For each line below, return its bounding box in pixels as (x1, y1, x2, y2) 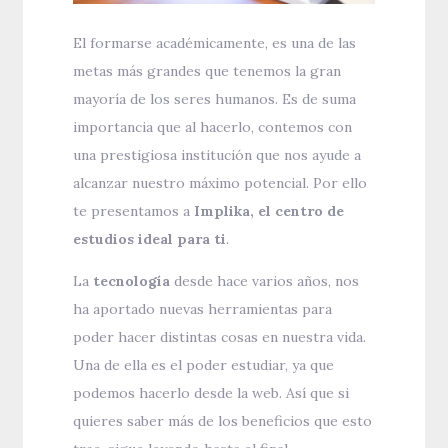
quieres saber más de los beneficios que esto (73, 412, 373, 431)
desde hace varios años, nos (170, 272, 360, 291)
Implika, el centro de (194, 202, 345, 221)
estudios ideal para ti (73, 230, 227, 249)
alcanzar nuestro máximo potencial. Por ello (73, 174, 368, 193)
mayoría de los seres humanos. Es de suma (73, 90, 357, 109)
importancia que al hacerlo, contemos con (73, 118, 353, 137)
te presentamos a (73, 202, 195, 221)
